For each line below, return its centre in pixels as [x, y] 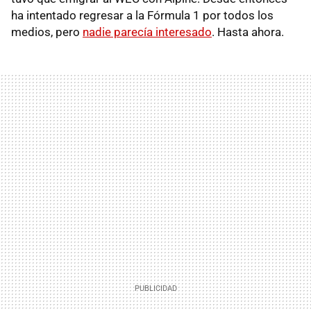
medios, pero [47, 32]
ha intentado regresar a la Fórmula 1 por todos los [142, 15]
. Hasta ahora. [248, 32]
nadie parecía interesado [147, 32]
